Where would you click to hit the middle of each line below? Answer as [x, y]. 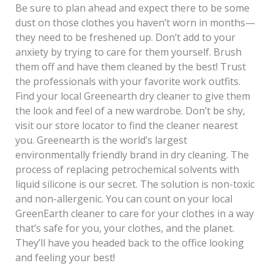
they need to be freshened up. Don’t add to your [125, 38]
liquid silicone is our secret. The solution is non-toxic [135, 184]
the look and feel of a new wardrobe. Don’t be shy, [130, 111]
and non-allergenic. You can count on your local [124, 199]
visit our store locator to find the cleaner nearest [126, 126]
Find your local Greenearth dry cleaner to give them [132, 96]
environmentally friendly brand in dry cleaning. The [132, 155]
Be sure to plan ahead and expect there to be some [132, 8]
